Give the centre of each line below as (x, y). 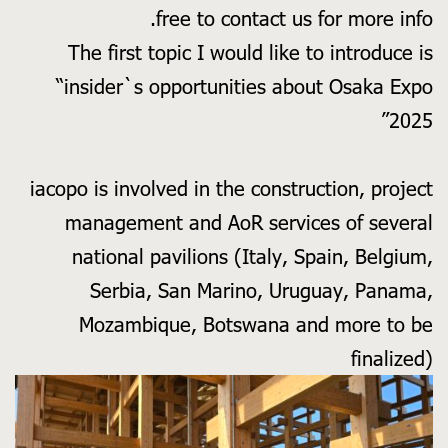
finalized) (392, 358)
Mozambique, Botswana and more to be (256, 324)
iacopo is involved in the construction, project (231, 188)
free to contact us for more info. (294, 18)
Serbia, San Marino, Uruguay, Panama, (261, 290)
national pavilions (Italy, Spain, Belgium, (252, 256)
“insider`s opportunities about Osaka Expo (244, 86)
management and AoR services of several (249, 222)
